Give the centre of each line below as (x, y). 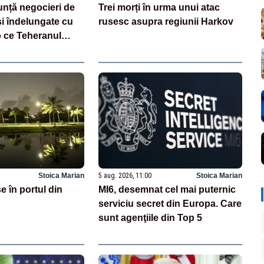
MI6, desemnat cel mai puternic (167, 189)
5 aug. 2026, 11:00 (125, 175)
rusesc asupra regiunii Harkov (166, 21)
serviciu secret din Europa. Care (170, 203)
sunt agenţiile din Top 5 (151, 217)
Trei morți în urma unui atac (159, 7)
